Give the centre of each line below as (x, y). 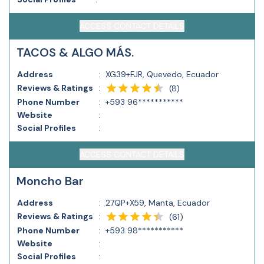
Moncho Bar (50, 181)
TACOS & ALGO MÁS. (75, 52)
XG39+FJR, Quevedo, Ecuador (162, 74)
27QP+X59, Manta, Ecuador (158, 203)
